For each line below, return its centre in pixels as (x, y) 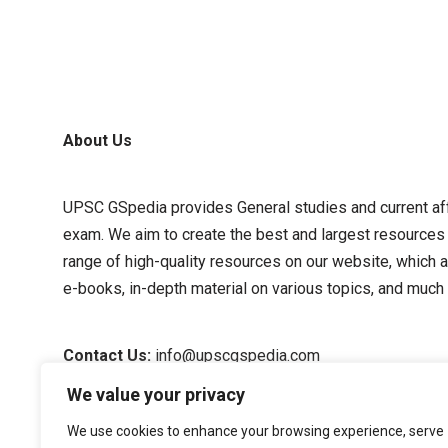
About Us (97, 140)
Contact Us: (109, 355)
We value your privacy (156, 394)
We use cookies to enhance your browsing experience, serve (255, 431)
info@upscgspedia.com (237, 355)
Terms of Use (110, 422)
